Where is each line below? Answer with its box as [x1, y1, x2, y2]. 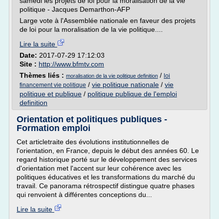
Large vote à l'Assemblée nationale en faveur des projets [20, 17, 196, 24]
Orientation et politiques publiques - [17, 114, 167, 124]
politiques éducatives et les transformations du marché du [17, 173, 195, 181]
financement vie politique [20, 82, 86, 88]
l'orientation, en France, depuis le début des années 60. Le [17, 147, 199, 154]
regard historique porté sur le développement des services [17, 155, 197, 163]
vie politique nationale [92, 81, 159, 88]
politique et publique [20, 90, 82, 98]
